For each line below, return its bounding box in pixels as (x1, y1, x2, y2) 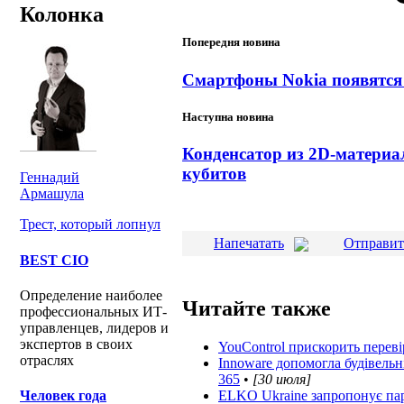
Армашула (20, 186, 84, 202)
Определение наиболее (20, 287, 162, 303)
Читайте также (182, 296, 331, 320)
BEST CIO (20, 252, 88, 268)
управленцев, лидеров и (20, 319, 169, 335)
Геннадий (20, 170, 79, 186)
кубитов (182, 163, 246, 183)
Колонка (20, 2, 104, 26)
